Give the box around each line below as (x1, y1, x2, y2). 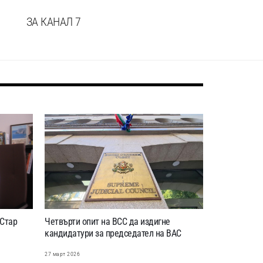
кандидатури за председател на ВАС (45, 228, 181, 240)
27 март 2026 (45, 251, 80, 258)
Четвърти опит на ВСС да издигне (45, 216, 170, 228)
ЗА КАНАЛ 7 (26, 14, 81, 29)
